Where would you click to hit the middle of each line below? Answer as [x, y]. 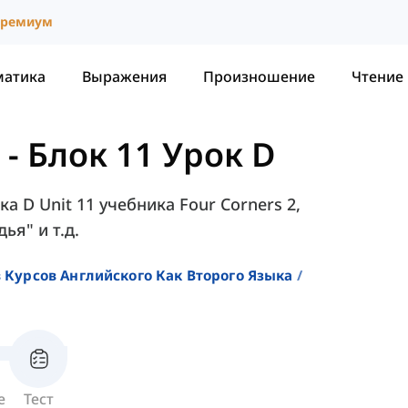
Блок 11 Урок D [152, 155]
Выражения [124, 76]
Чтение [377, 76]
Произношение [259, 76]
